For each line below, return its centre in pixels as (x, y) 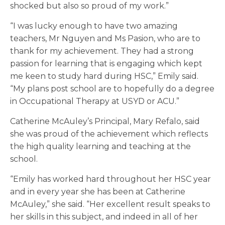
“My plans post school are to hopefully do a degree (112, 89)
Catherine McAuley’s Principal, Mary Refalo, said (105, 122)
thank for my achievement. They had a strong (102, 51)
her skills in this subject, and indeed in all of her (104, 217)
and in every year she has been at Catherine (98, 192)
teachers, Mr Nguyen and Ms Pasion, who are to (105, 39)
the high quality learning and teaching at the (100, 147)
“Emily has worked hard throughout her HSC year (110, 179)
